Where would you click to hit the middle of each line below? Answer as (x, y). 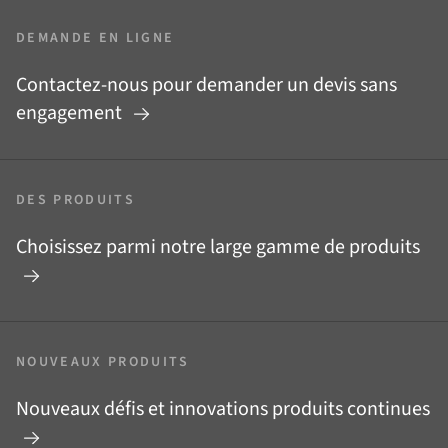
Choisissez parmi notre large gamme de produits (218, 247)
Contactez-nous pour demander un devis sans (206, 85)
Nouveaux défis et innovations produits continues (223, 409)
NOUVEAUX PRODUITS (103, 362)
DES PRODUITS (75, 200)
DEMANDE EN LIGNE (95, 38)
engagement (71, 113)
